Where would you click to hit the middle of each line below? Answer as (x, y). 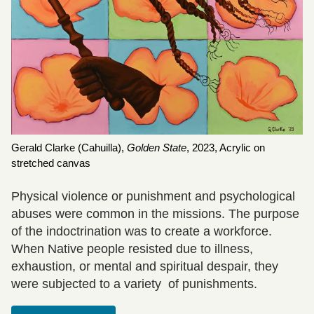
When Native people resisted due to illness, (132, 248)
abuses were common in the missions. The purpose (155, 213)
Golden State (157, 148)
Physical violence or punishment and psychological (153, 196)
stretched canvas (51, 163)
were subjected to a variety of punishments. (134, 284)
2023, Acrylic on (228, 148)
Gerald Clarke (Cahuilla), (69, 148)
